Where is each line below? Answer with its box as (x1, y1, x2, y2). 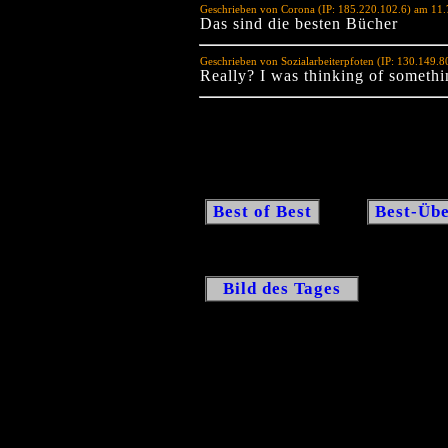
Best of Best (208, 201, 317, 221)
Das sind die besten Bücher (200, 14, 398, 32)
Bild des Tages (208, 278, 356, 298)
